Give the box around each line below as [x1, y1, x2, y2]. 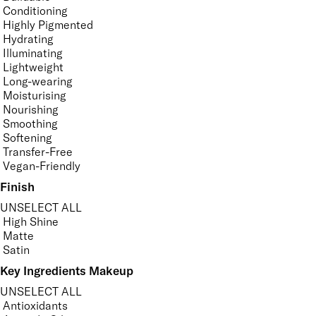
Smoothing [3, 116, 58, 130]
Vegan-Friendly [3, 158, 80, 173]
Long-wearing [3, 73, 73, 88]
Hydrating [3, 31, 54, 46]
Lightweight [3, 59, 63, 74]
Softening [3, 130, 52, 145]
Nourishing [3, 102, 59, 116]
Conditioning [3, 3, 68, 18]
